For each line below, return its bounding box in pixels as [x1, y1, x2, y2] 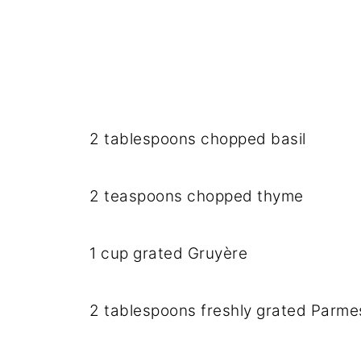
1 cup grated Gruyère [89, 243, 247, 263]
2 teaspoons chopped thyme [89, 186, 304, 205]
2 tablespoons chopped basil [89, 129, 306, 148]
